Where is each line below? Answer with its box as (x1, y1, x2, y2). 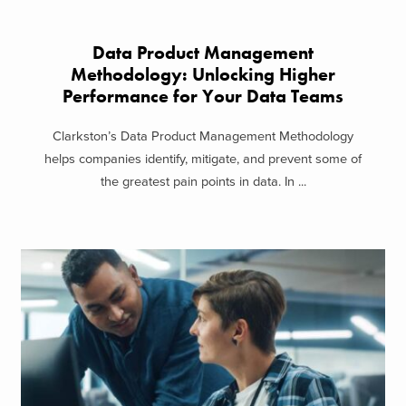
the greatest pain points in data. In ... (100, 174, 306, 190)
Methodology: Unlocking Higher (71, 63, 335, 86)
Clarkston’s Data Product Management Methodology (53, 129, 353, 145)
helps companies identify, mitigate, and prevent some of (44, 151, 362, 168)
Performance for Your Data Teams (63, 84, 343, 108)
